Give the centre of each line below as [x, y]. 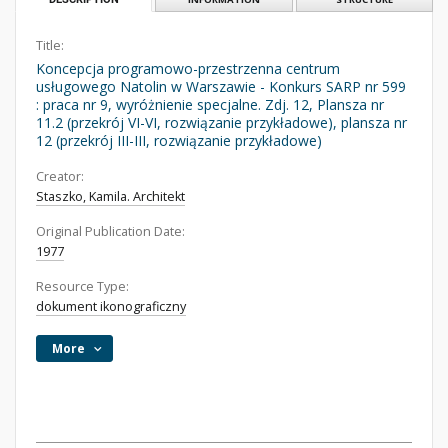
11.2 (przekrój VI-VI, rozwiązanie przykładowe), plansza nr [221, 122]
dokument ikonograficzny [111, 306]
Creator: [60, 176]
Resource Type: [82, 286]
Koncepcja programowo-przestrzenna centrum [188, 68]
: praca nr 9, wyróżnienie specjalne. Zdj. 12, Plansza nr [210, 104]
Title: [50, 45]
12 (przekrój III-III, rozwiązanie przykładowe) [179, 140]
